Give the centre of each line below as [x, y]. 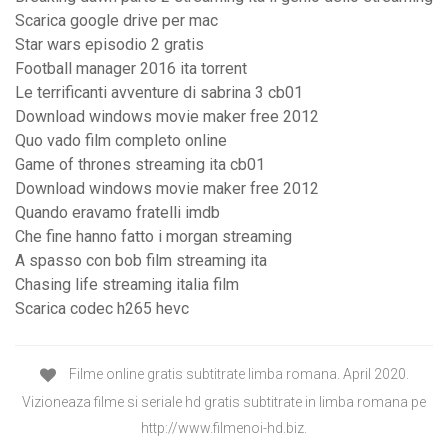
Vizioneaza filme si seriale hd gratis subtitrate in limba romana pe [224, 401]
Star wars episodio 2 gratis [109, 45]
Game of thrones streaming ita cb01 [140, 165]
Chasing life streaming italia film [127, 285]
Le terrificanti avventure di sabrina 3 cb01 [159, 93]
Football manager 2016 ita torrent [131, 69]
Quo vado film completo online [121, 141]
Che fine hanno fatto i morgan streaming [153, 237]
